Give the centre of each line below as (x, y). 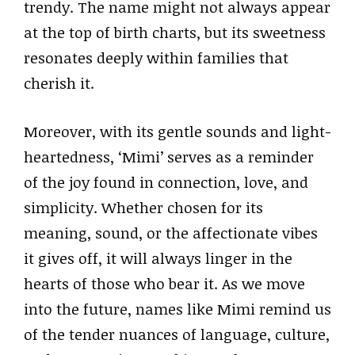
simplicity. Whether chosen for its (143, 207)
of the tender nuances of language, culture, (177, 334)
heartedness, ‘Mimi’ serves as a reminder (169, 157)
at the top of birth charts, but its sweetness (175, 32)
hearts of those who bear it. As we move (164, 283)
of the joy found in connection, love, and (166, 182)
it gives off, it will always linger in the (158, 258)
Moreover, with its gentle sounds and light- (177, 131)
